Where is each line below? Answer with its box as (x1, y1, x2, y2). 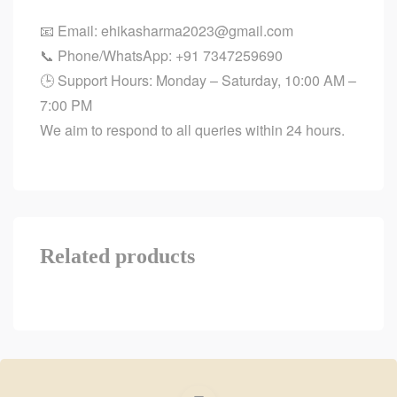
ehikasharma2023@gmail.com (101, 20, 293, 42)
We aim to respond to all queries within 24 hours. (40, 120, 345, 141)
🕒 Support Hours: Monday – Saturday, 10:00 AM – (40, 70, 356, 91)
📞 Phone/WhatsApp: (40, 45, 175, 66)
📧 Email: (40, 20, 101, 42)
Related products (40, 245, 195, 269)
